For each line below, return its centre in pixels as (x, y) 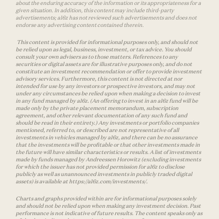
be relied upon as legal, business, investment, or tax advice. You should (104, 50)
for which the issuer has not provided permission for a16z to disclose (100, 167)
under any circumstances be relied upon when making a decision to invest (108, 94)
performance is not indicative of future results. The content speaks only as (109, 213)
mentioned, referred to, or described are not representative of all (97, 130)
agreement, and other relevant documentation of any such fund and (101, 116)
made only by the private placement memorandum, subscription (97, 108)
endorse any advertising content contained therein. (80, 25)
